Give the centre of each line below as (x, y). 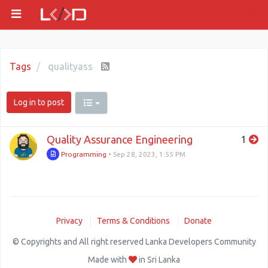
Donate (198, 221)
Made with (108, 260)
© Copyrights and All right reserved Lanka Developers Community (134, 242)
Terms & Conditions (133, 221)
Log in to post (39, 102)
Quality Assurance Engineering (120, 139)
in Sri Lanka (159, 260)
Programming (83, 154)
